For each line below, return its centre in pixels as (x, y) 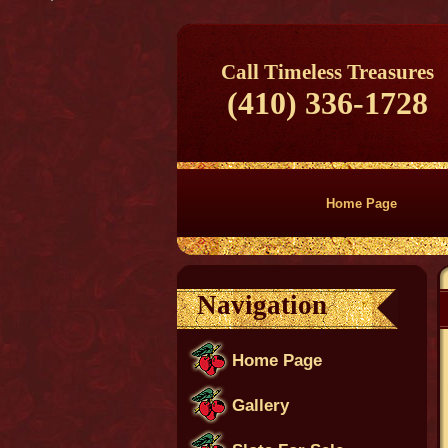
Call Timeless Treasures (327, 72)
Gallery (260, 405)
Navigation (262, 305)
